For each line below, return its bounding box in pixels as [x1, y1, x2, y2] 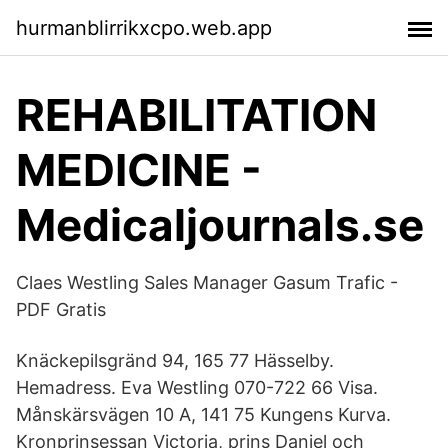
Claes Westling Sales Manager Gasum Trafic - [16, 272, 398, 293]
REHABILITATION [16, 88, 377, 142]
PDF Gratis [16, 299, 106, 320]
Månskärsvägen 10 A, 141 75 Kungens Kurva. [16, 404, 391, 425]
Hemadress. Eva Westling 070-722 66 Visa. [16, 377, 378, 398]
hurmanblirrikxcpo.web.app [16, 15, 272, 40]
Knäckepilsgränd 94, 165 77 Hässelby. [16, 350, 334, 371]
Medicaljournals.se [16, 198, 424, 252]
